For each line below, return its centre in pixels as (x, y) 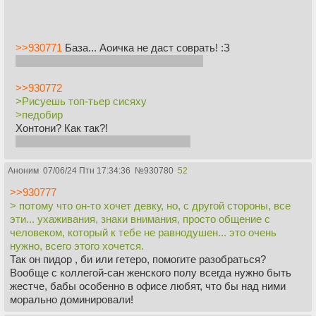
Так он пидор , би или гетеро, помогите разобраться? (138, 259)
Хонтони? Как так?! (62, 128)
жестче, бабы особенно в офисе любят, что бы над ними (148, 286)
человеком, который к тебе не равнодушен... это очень (143, 232)
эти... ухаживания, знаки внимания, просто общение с (140, 219)
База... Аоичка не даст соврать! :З (146, 47)
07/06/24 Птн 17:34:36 (87, 170)
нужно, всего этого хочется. (77, 245)
